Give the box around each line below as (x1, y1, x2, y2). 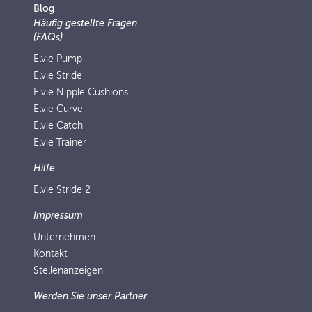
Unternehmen (33, 232, 95, 242)
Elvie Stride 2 (33, 185, 91, 195)
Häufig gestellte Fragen (33, 18, 137, 29)
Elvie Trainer (33, 137, 86, 148)
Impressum (33, 210, 83, 221)
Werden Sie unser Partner (33, 291, 147, 302)
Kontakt (33, 249, 68, 259)
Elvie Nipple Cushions (33, 87, 128, 97)
